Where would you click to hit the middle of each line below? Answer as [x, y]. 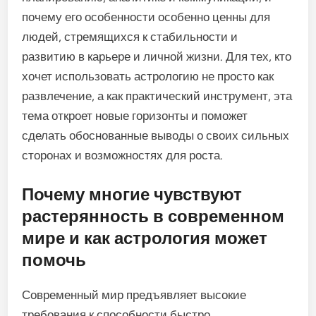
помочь [54, 260]
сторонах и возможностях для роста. [123, 155]
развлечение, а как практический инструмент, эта [157, 96]
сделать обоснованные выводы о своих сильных [156, 135]
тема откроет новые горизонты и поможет [135, 116]
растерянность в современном [153, 216]
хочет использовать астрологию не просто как [148, 76]
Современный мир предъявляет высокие [134, 294]
